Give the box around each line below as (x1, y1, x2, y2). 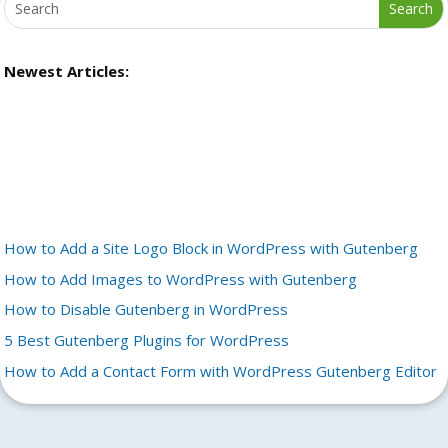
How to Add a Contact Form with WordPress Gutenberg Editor (4, 360, 438, 381)
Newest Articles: (4, 61, 130, 82)
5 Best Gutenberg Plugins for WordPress (4, 330, 290, 351)
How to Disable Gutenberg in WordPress (4, 299, 289, 320)
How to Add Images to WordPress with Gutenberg (4, 268, 358, 289)
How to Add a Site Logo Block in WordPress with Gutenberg (4, 237, 419, 258)
